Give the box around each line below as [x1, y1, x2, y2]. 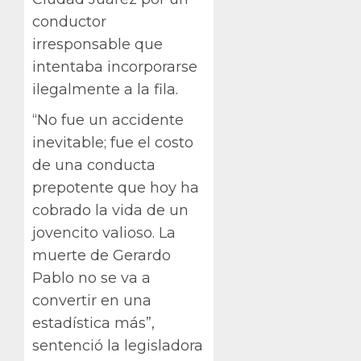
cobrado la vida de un [32, 201, 189, 219]
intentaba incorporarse [32, 57, 197, 76]
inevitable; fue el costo [32, 133, 193, 151]
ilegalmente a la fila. [32, 80, 178, 98]
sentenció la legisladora [32, 336, 203, 355]
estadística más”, [32, 313, 155, 332]
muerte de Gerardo [32, 246, 171, 264]
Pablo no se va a [32, 268, 151, 287]
